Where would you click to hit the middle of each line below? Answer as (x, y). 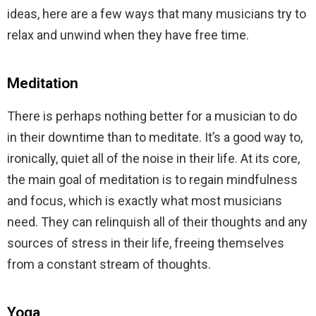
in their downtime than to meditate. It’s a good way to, (155, 137)
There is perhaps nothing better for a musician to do (152, 116)
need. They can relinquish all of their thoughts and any (157, 221)
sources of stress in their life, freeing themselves (146, 243)
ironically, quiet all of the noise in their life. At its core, (153, 158)
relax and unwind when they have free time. (128, 35)
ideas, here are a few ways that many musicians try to (157, 13)
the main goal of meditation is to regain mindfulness (152, 179)
